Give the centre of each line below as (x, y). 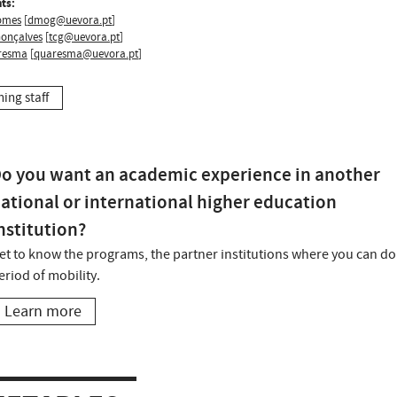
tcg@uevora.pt (84, 37)
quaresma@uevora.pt (86, 54)
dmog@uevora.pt (70, 20)
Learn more (43, 311)
